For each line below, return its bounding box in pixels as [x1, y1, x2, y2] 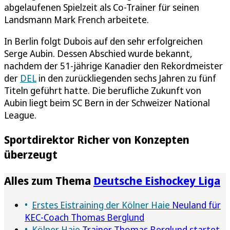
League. [4, 109, 36, 122]
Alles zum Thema [4, 172, 93, 188]
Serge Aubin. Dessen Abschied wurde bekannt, [4, 47, 193, 60]
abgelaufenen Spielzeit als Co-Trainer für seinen [4, 1, 199, 14]
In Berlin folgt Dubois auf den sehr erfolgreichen [4, 35, 203, 48]
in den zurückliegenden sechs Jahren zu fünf [36, 72, 216, 85]
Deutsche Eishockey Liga [93, 172, 220, 188]
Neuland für [170, 198, 221, 211]
